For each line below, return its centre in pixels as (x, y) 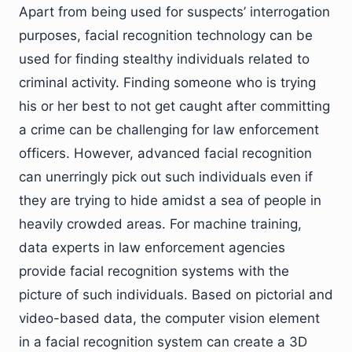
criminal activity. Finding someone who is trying (167, 82)
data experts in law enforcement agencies (152, 247)
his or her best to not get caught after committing (174, 106)
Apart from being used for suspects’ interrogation (174, 11)
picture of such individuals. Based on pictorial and (176, 294)
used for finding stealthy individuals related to (164, 59)
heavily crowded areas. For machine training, (160, 224)
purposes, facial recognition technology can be (166, 35)
